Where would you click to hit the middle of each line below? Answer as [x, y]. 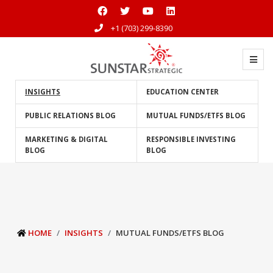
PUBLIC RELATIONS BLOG [70, 115]
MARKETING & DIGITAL [66, 139]
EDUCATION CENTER [183, 92]
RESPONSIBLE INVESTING [191, 139]
